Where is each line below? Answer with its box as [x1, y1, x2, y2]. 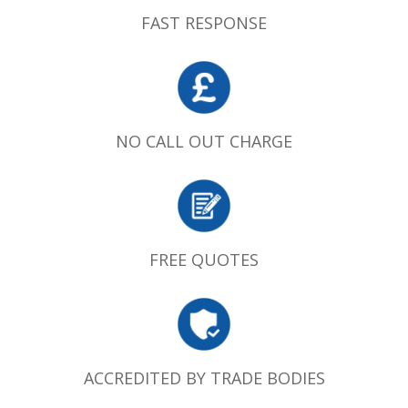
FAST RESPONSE [141, 12, 267, 34]
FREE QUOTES [149, 249, 259, 270]
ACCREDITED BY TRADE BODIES [83, 367, 325, 389]
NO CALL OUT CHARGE [116, 130, 292, 152]
